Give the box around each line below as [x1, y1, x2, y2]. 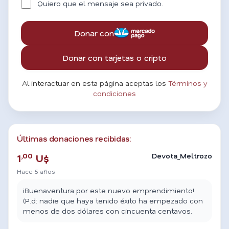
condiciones [93, 88, 136, 98]
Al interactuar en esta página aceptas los [21, 78, 168, 88]
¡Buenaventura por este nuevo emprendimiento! [23, 186, 194, 195]
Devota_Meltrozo [152, 151, 212, 161]
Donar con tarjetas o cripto [62, 52, 167, 63]
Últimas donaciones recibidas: [17, 133, 131, 144]
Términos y [168, 78, 208, 88]
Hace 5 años [17, 167, 55, 175]
